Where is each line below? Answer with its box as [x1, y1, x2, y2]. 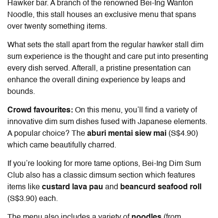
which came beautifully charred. [7, 141, 118, 149]
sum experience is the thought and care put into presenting [7, 53, 208, 61]
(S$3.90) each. [7, 195, 60, 203]
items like [7, 183, 42, 191]
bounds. [7, 88, 37, 96]
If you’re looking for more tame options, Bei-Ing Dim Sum [7, 160, 201, 168]
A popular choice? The [7, 129, 87, 138]
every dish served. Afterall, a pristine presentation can [7, 64, 191, 73]
